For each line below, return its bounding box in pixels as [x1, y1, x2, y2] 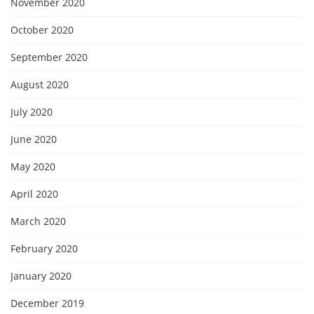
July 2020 [11, 104, 53, 118]
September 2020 [11, 50, 88, 64]
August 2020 [11, 77, 69, 91]
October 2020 [11, 22, 74, 36]
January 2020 [11, 268, 71, 282]
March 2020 [11, 214, 66, 228]
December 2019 [11, 296, 84, 310]
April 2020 [11, 186, 58, 200]
